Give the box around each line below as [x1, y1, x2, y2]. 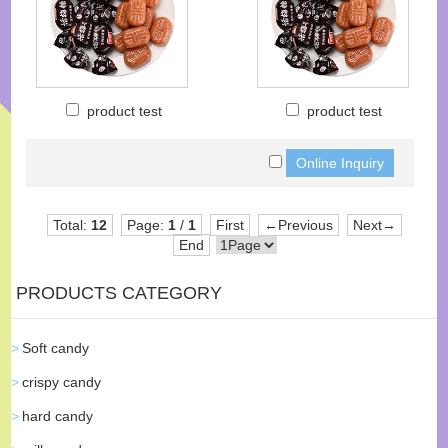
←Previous [263, 217, 333, 233]
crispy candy [22, 374, 102, 390]
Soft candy [22, 340, 90, 356]
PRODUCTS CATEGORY [16, 283, 223, 303]
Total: [52, 217, 91, 233]
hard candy [22, 408, 94, 424]
